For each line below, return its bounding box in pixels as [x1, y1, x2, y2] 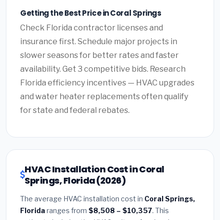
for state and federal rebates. [20, 105, 130, 115]
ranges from [45, 206, 88, 215]
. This [152, 206, 169, 215]
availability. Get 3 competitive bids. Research [20, 64, 186, 74]
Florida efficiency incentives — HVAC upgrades [20, 78, 194, 87]
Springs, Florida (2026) [25, 174, 126, 187]
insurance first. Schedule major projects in [20, 36, 177, 46]
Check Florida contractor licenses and [20, 23, 163, 32]
